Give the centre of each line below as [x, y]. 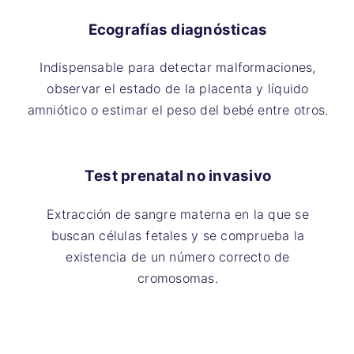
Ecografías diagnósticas [178, 29]
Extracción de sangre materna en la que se [178, 214]
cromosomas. [178, 278]
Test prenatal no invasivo [178, 176]
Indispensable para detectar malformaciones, [178, 68]
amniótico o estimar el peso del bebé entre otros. [178, 110]
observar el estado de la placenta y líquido [178, 89]
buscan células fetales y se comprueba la [178, 235]
